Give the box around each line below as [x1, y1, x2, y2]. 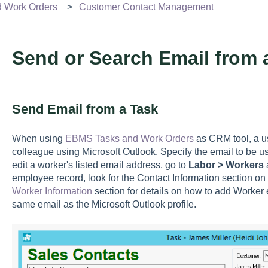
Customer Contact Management [78, 1, 214, 12]
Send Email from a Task [11, 101, 158, 117]
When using [11, 133, 65, 144]
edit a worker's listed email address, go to [11, 160, 188, 170]
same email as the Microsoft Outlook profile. [11, 199, 196, 210]
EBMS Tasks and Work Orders [65, 133, 194, 144]
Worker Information [11, 186, 92, 197]
